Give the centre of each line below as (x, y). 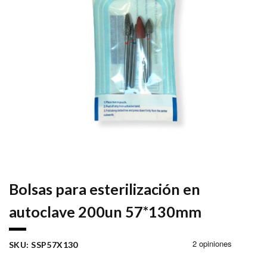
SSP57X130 (55, 245)
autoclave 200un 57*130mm (105, 212)
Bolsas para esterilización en (105, 189)
